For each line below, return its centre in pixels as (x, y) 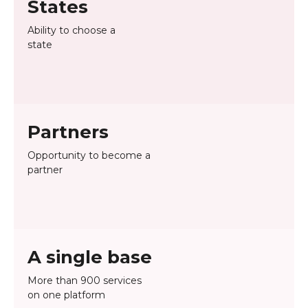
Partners (68, 132)
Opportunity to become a (89, 156)
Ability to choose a (71, 31)
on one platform (66, 295)
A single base (90, 257)
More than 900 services (85, 281)
